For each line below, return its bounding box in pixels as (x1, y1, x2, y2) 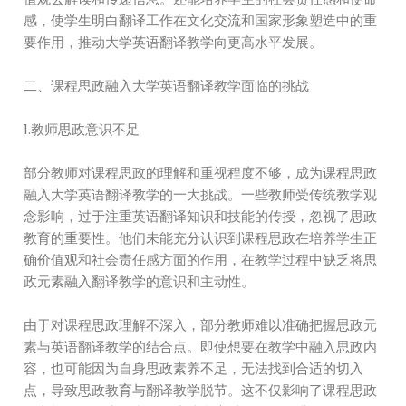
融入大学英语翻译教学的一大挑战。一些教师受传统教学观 (24, 185, 378, 204)
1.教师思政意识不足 (24, 120, 140, 139)
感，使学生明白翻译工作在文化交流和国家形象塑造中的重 (24, 11, 378, 30)
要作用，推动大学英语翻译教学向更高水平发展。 (24, 33, 324, 52)
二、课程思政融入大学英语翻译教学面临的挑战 (24, 76, 310, 95)
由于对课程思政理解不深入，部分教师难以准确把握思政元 (24, 315, 378, 334)
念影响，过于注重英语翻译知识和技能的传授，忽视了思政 (24, 207, 378, 226)
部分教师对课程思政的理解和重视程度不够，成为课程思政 (24, 163, 378, 182)
